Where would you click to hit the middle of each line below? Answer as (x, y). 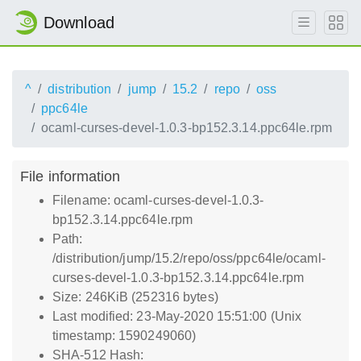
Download (79, 23)
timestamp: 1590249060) (124, 336)
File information (71, 176)
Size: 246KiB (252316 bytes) (135, 297)
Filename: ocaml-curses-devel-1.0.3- (158, 200)
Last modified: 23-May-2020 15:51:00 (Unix (177, 316)
